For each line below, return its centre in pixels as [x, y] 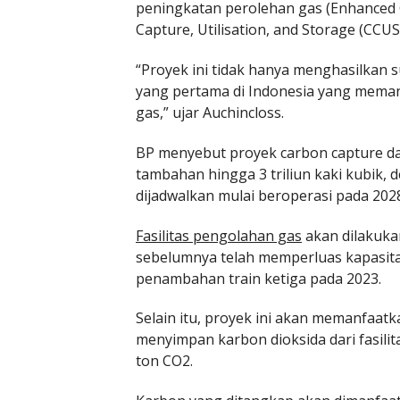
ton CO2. [164, 361]
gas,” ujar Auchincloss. [210, 112]
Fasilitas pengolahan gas [219, 235]
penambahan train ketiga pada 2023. [258, 278]
